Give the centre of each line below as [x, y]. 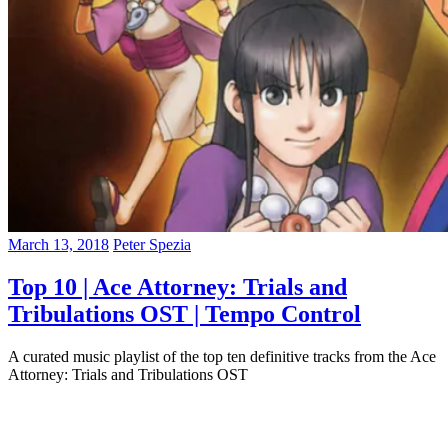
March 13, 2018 [58, 244]
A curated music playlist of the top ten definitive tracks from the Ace [222, 356]
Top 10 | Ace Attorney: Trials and [177, 286]
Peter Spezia [152, 244]
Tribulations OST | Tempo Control [184, 313]
